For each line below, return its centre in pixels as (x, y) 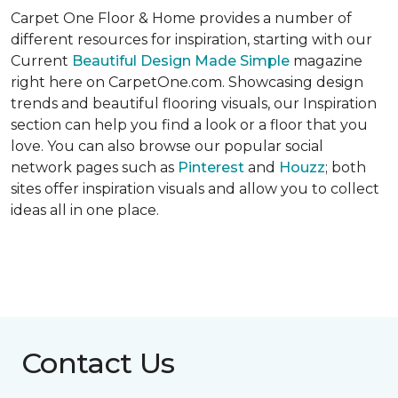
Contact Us (98, 363)
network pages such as (94, 168)
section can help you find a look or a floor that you (189, 125)
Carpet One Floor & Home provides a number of (181, 19)
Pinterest (211, 168)
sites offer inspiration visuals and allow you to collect (195, 189)
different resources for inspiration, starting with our (191, 40)
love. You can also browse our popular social (167, 147)
